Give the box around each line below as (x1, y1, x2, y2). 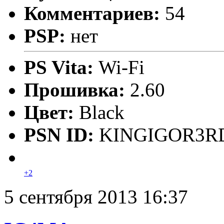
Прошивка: (24, 78, 130, 100)
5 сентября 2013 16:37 (4, 185, 188, 207)
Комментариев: (24, 2, 160, 24)
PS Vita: (24, 56, 98, 78)
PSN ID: (24, 123, 99, 145)
